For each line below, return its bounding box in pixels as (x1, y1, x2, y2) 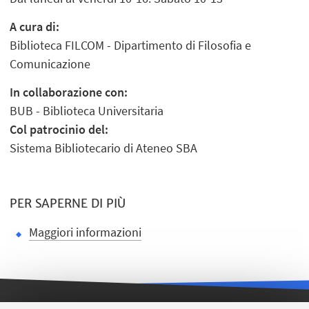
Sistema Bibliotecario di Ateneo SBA (10, 140, 198, 157)
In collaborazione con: (10, 84, 128, 101)
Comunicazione (10, 56, 91, 72)
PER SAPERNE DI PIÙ (10, 195, 126, 211)
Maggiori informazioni (29, 224, 142, 241)
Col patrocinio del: (10, 121, 109, 138)
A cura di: (10, 19, 60, 35)
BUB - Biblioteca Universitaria (10, 103, 164, 119)
